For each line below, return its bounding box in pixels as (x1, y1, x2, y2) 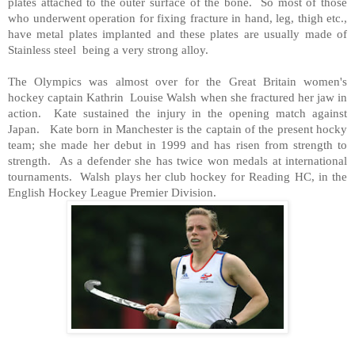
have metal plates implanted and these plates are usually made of (8, 26, 347, 40)
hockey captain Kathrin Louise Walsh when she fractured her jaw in (8, 90, 347, 104)
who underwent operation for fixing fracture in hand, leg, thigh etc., (8, 10, 347, 25)
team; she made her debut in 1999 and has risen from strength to (8, 137, 347, 151)
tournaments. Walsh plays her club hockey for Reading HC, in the (8, 169, 347, 183)
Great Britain (228, 74, 296, 88)
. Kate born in (36, 121, 116, 136)
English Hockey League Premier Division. (8, 185, 216, 199)
